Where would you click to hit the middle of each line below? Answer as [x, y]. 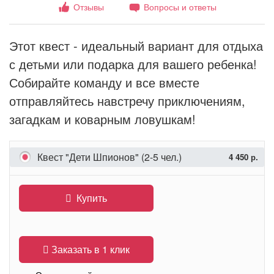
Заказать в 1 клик [89, 249]
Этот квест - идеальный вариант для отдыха [136, 46]
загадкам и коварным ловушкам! [102, 119]
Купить [92, 198]
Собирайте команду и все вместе [104, 82]
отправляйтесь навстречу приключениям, [127, 101]
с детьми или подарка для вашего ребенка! [133, 64]
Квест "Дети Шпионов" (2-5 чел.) [109, 157]
